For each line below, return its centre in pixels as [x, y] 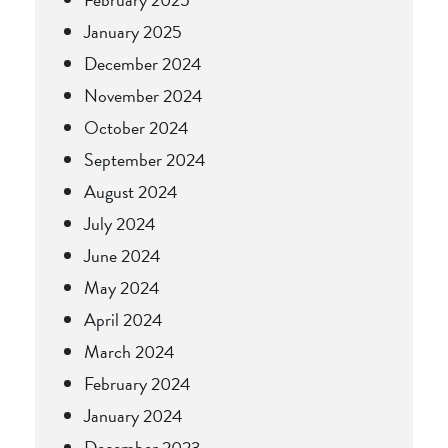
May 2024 [122, 287]
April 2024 [123, 319]
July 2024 [120, 223]
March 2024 [129, 351]
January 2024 [133, 415]
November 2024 [143, 95]
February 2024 [137, 383]
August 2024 [131, 191]
